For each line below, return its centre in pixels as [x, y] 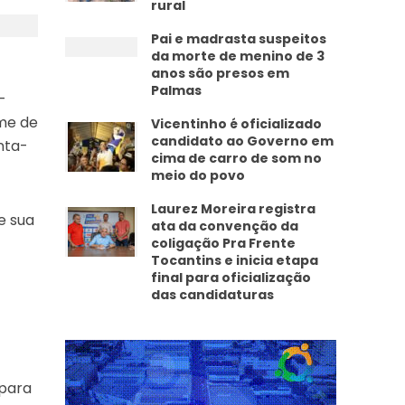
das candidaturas [213, 295]
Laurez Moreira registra [234, 209]
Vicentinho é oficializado [237, 124]
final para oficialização [231, 278]
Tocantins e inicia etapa [235, 260]
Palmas [177, 90]
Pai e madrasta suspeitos [239, 39]
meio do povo [198, 175]
